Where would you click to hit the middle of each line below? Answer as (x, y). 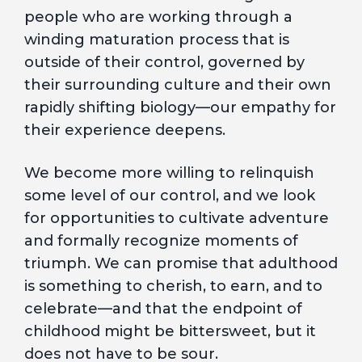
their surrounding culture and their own (178, 85)
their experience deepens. (125, 130)
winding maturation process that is (157, 40)
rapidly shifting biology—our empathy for (180, 107)
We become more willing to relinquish (169, 173)
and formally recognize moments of (161, 241)
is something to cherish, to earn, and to (173, 286)
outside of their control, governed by (164, 62)
